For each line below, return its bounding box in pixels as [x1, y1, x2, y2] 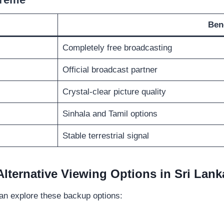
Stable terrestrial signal [62, 131, 149, 141]
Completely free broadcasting [62, 43, 172, 53]
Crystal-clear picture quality [62, 87, 166, 97]
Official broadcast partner [62, 65, 157, 75]
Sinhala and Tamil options [62, 109, 157, 119]
